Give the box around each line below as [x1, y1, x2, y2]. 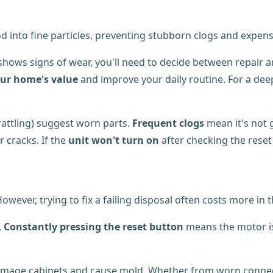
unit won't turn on [68, 133, 159, 147]
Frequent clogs [132, 116, 204, 130]
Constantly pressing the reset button [4, 219, 183, 233]
